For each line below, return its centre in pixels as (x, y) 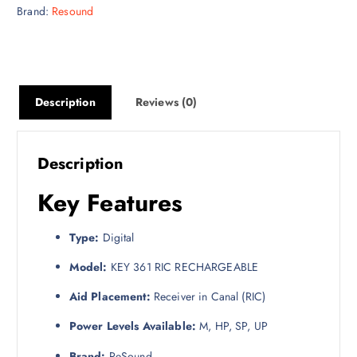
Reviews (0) (166, 102)
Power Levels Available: (132, 326)
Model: (88, 267)
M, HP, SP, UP (231, 326)
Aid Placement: (110, 297)
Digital (117, 238)
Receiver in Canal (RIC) (208, 297)
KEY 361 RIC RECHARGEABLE (183, 267)
